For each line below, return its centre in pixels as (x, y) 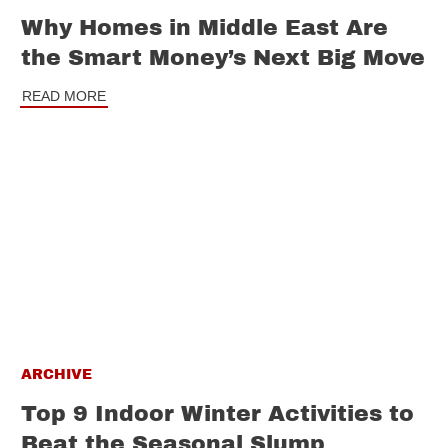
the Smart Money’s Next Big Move (223, 58)
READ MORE (64, 96)
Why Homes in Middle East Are (204, 28)
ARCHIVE (56, 375)
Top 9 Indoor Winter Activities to (217, 414)
